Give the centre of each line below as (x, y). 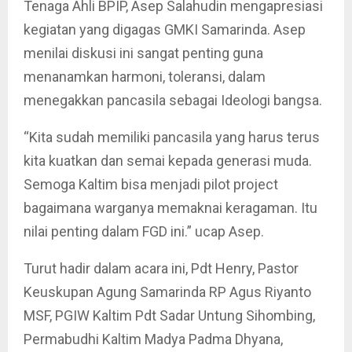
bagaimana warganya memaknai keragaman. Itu (170, 208)
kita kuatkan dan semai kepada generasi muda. (168, 161)
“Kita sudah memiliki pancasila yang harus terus (172, 137)
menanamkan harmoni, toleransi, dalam (145, 77)
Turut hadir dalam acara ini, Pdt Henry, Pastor (161, 268)
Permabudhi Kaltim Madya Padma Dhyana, (153, 339)
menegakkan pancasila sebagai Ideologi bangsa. (173, 100)
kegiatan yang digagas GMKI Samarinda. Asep (165, 29)
